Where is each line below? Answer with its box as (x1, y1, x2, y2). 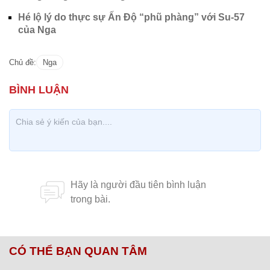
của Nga (18, 25, 56, 35)
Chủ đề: (9, 58, 36, 67)
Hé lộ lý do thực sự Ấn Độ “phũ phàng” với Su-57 (18, 12, 245, 22)
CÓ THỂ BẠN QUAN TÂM (9, 245, 147, 257)
